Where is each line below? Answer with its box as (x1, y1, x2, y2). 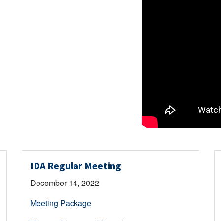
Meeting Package (30, 197, 91, 209)
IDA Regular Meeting (30, 159, 121, 172)
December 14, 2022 (30, 177, 99, 188)
